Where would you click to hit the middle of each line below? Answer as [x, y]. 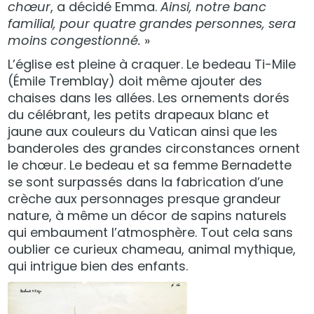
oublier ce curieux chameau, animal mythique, [152, 250]
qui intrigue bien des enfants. [98, 266]
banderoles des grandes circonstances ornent [154, 149]
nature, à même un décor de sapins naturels [148, 216]
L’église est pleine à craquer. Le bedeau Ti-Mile [152, 64]
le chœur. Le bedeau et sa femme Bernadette [150, 165]
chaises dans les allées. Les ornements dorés [149, 98]
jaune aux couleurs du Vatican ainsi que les [143, 132]
